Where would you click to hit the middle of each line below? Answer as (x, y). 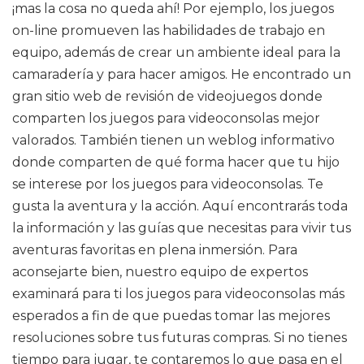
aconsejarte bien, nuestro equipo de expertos (160, 272)
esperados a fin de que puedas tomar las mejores (171, 316)
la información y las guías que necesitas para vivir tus (182, 228)
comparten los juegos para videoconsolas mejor (166, 118)
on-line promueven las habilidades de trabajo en (169, 30)
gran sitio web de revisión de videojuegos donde (167, 96)
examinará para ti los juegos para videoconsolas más (178, 294)
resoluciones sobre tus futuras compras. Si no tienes (180, 338)
